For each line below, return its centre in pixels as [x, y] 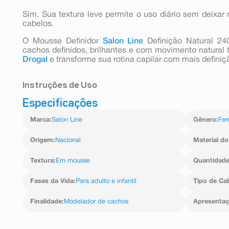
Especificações [60, 104]
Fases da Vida [52, 181]
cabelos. [38, 24]
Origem [42, 140]
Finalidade [46, 202]
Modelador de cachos [96, 202]
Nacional [68, 140]
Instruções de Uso [60, 85]
